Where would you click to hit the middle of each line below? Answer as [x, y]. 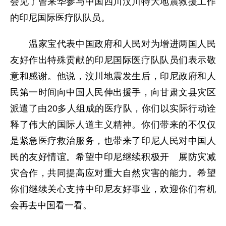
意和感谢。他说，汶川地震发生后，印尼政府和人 [113, 76]
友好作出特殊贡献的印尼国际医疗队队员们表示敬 [113, 60]
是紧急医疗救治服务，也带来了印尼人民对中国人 [113, 141]
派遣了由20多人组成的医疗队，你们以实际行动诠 [113, 109]
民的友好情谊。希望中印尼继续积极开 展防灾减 [113, 157]
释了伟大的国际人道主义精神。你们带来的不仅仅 [113, 125]
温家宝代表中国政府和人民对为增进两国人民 [113, 44]
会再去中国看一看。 [51, 206]
